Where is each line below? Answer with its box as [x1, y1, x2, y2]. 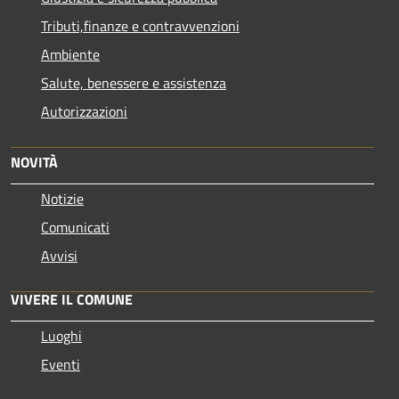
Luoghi [41, 324, 82, 346]
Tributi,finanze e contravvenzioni [41, 14, 240, 37]
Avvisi [41, 244, 77, 266]
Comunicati [41, 216, 110, 238]
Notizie [41, 187, 84, 209]
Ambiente [41, 43, 100, 65]
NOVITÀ [11, 151, 58, 173]
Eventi [41, 353, 80, 375]
